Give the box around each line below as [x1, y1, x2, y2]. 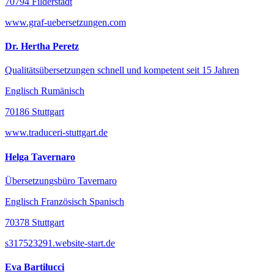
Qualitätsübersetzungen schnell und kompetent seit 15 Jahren [5, 65, 239, 76]
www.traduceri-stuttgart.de [5, 127, 108, 138]
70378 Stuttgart [5, 217, 64, 228]
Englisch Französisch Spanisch [5, 196, 124, 207]
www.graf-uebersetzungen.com [5, 17, 126, 28]
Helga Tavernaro [5, 151, 75, 162]
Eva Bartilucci [5, 262, 64, 273]
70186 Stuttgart [5, 106, 64, 117]
